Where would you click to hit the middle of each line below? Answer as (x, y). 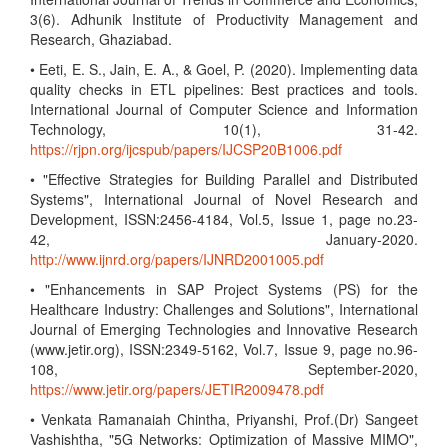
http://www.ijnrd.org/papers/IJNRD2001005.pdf (177, 259)
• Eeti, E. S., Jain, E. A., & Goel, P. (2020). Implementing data (224, 69)
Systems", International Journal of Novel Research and (224, 199)
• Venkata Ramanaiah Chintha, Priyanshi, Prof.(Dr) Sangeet (224, 419)
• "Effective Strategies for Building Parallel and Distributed (224, 179)
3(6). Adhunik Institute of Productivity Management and (224, 19)
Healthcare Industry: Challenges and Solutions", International (224, 309)
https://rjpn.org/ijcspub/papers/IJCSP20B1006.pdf (186, 149)
